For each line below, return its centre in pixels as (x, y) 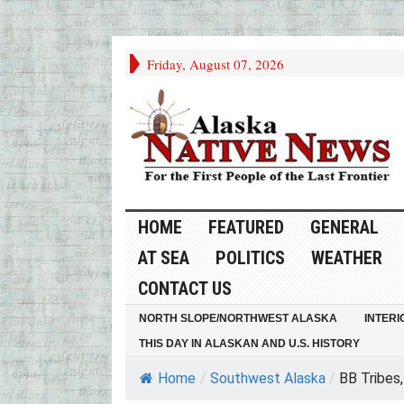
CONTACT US (184, 289)
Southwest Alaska (267, 379)
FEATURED (246, 228)
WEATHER (346, 258)
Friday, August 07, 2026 (215, 64)
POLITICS (250, 258)
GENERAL (344, 228)
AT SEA (163, 258)
